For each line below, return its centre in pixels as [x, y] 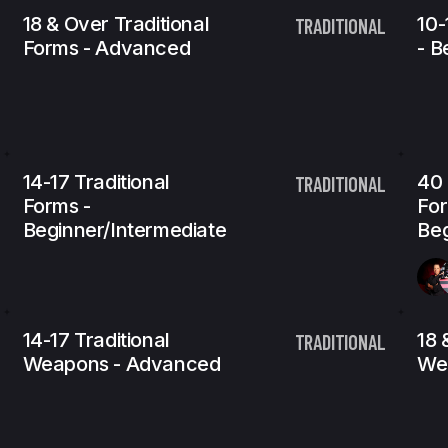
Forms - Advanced [106, 48]
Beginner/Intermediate [124, 230]
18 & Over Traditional [116, 24]
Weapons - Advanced [121, 364]
